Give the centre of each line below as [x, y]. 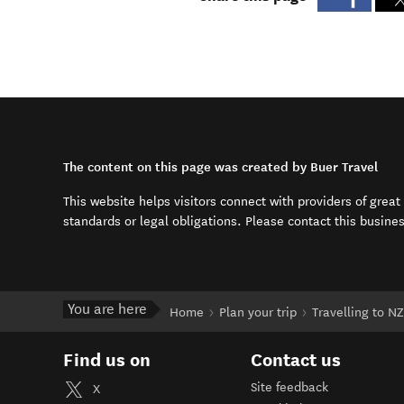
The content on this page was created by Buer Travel [220, 167]
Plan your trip [258, 313]
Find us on [107, 360]
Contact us [295, 360]
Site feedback [289, 388]
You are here [107, 309]
